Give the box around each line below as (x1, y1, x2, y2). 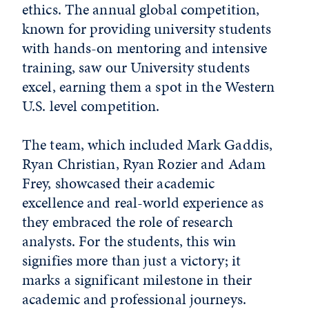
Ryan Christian (22, 153, 116, 175)
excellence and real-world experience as (22, 192, 264, 213)
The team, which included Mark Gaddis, (22, 134, 273, 155)
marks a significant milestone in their (22, 269, 252, 290)
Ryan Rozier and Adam (119, 153, 266, 175)
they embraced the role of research (22, 211, 233, 232)
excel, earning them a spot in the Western (22, 76, 275, 97)
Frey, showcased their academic (22, 172, 215, 194)
